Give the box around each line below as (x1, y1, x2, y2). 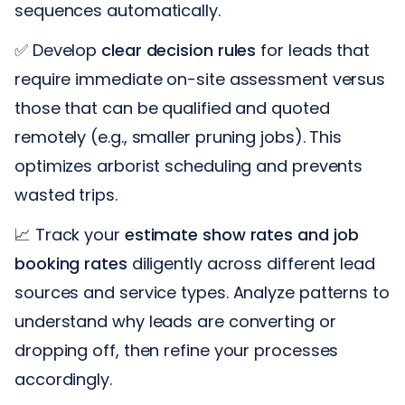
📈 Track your (14, 222, 125, 246)
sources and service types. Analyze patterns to (14, 280, 390, 304)
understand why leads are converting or (14, 309, 336, 333)
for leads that (256, 38, 370, 61)
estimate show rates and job (124, 222, 359, 246)
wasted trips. (14, 183, 118, 206)
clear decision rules (101, 38, 257, 61)
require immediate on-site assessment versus (14, 67, 386, 90)
